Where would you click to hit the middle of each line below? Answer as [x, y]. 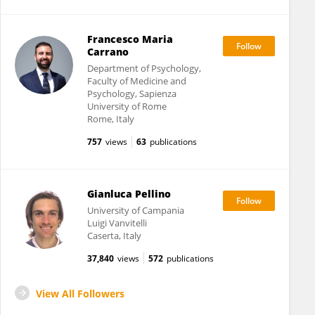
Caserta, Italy [114, 236]
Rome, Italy [110, 119]
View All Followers [80, 294]
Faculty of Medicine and [136, 81]
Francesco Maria [130, 39]
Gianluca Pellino [129, 194]
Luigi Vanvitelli [117, 223]
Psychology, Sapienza [131, 94]
